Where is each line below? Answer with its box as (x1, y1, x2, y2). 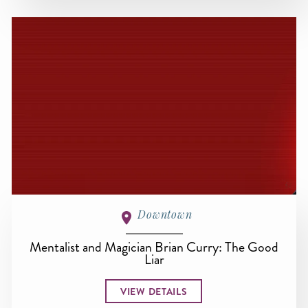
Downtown (137, 206, 192, 221)
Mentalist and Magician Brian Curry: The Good (30, 236, 278, 256)
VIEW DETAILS (120, 284, 188, 298)
